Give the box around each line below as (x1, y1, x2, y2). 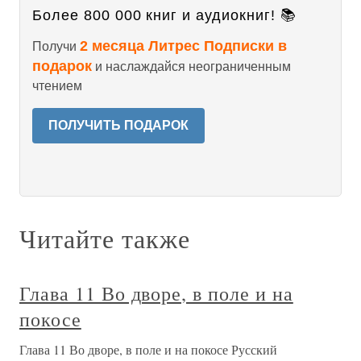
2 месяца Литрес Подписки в (80, 38, 287, 54)
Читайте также (19, 221, 190, 255)
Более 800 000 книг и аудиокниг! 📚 (32, 7, 297, 23)
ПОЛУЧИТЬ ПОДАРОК (48, 118, 189, 132)
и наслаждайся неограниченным (92, 60, 291, 73)
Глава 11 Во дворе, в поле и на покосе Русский (19, 341, 277, 358)
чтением (32, 79, 82, 93)
